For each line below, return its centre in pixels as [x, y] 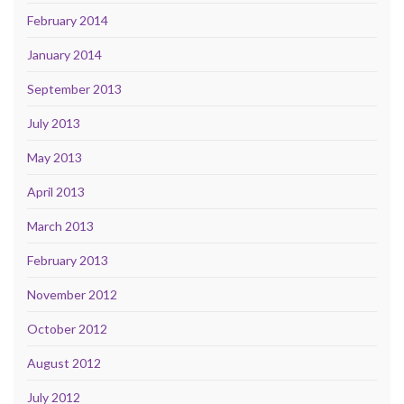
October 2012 [67, 328]
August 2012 [64, 363]
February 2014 [68, 20]
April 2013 [56, 191]
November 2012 [72, 294]
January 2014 [64, 54]
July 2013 [54, 123]
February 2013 [68, 260]
